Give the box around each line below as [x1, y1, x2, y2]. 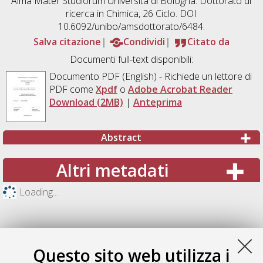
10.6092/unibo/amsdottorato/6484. [58, 19, 205, 33]
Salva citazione [33, 35, 101, 48]
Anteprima [133, 95, 182, 109]
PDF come [49, 82, 96, 96]
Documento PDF [49, 69, 120, 83]
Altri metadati [56, 159, 169, 182]
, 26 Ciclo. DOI [139, 6, 197, 20]
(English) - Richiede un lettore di [119, 69, 252, 83]
